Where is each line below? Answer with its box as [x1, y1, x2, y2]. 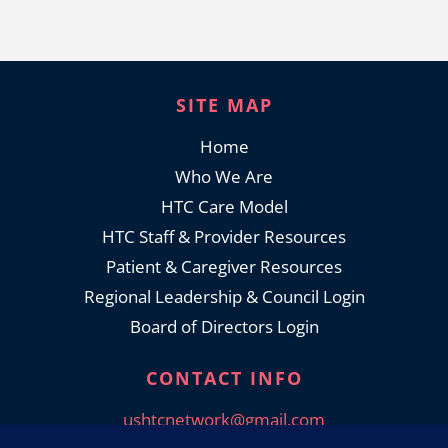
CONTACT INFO [145, 365, 303, 390]
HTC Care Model [160, 194, 288, 218]
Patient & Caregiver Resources [106, 254, 342, 278]
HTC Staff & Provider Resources [102, 224, 346, 248]
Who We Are [175, 164, 273, 188]
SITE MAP [175, 92, 273, 117]
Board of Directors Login [129, 314, 319, 338]
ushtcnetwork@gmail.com [123, 407, 325, 431]
